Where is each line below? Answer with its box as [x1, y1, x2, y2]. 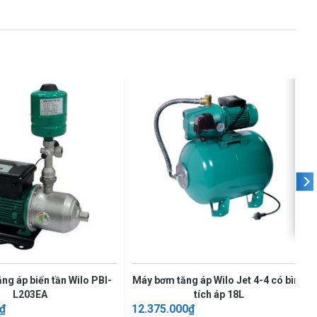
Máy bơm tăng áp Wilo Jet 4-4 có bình [132, 274, 306, 286]
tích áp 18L [193, 288, 244, 300]
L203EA [12, 288, 47, 300]
